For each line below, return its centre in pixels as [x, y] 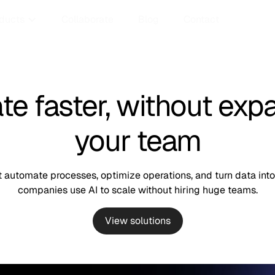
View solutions [137, 221]
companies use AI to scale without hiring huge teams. [137, 190]
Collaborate [87, 19]
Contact [201, 19]
